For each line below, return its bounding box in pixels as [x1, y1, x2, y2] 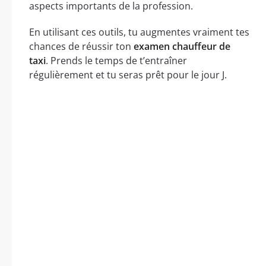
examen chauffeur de [134, 40, 230, 53]
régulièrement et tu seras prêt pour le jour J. [29, 68, 227, 82]
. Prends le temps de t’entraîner [46, 54, 187, 68]
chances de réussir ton [29, 40, 134, 53]
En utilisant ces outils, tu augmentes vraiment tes [29, 26, 249, 39]
